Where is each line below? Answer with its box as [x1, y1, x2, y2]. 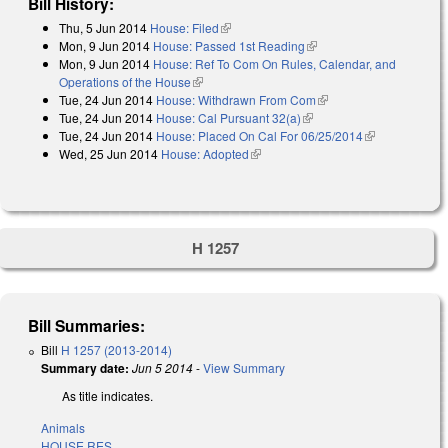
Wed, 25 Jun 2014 [59, 145, 158, 163]
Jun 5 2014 [132, 358, 193, 376]
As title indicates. [62, 386, 153, 404]
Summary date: [41, 358, 129, 377]
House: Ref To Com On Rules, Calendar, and [153, 55, 396, 73]
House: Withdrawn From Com [156, 91, 316, 109]
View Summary [203, 358, 285, 376]
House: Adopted [161, 145, 249, 163]
